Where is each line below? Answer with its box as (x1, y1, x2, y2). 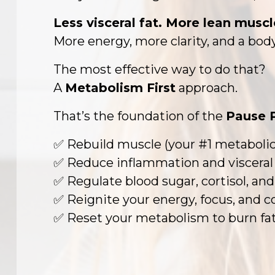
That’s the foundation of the (53, 109, 223, 123)
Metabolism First (65, 80, 176, 95)
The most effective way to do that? (53, 62, 266, 77)
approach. (179, 80, 238, 95)
